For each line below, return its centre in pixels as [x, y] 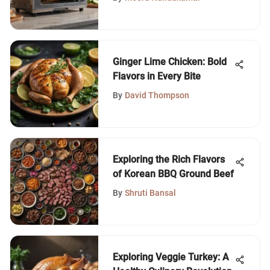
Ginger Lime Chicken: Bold [170, 61]
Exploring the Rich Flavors [169, 159]
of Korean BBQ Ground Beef [173, 174]
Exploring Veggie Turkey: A [171, 257]
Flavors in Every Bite [157, 76]
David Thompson [157, 95]
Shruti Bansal [150, 193]
